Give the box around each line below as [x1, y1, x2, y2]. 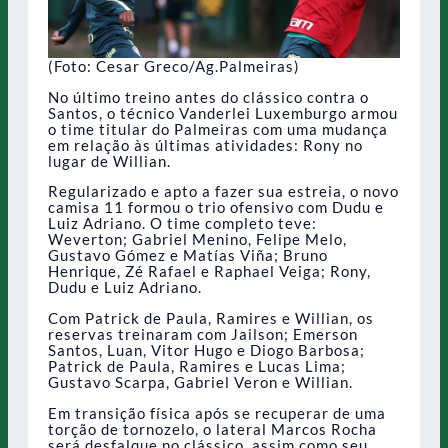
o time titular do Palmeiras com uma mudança [48, 119, 388, 138]
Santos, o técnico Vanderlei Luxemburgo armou [48, 103, 398, 122]
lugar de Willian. [48, 151, 171, 170]
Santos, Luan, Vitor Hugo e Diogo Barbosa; [48, 341, 365, 360]
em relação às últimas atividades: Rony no [48, 135, 363, 154]
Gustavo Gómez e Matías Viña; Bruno [48, 246, 328, 265]
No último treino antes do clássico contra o [48, 87, 369, 106]
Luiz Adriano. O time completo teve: [48, 214, 317, 233]
